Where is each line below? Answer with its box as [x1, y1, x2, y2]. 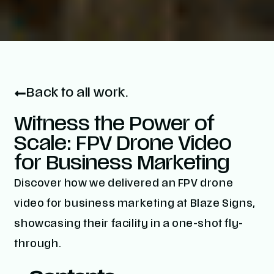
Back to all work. [26, 87, 129, 100]
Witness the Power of [14, 116, 215, 136]
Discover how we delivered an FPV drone [14, 179, 234, 190]
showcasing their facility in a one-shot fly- [14, 220, 243, 230]
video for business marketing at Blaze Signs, [14, 199, 256, 210]
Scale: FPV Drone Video [14, 135, 232, 155]
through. [14, 240, 62, 250]
